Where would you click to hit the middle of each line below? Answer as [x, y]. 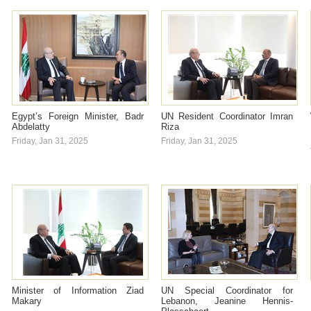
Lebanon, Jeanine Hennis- [227, 301]
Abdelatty [31, 127]
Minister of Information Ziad [78, 291]
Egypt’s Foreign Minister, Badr [78, 116]
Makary [27, 301]
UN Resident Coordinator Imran [227, 116]
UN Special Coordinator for [227, 291]
